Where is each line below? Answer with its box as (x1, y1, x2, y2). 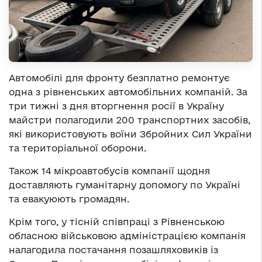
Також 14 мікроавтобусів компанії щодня (9, 165, 210, 176)
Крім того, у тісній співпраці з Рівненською (9, 216, 225, 227)
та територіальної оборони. (9, 142, 146, 153)
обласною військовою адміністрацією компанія (9, 230, 246, 241)
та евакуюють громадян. (9, 193, 129, 204)
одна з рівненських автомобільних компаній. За (9, 86, 247, 97)
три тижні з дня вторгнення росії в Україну (9, 100, 224, 111)
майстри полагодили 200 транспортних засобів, (9, 114, 250, 125)
